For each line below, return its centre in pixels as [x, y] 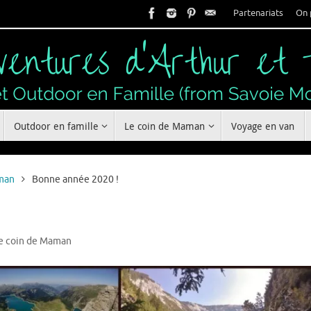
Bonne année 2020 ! [75, 180]
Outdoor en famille [56, 126]
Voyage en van [262, 126]
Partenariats [258, 13]
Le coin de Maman [165, 126]
